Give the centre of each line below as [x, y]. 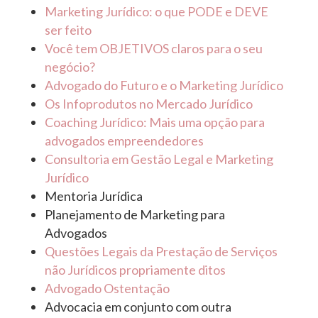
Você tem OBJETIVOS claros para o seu [153, 49]
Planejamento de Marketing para [135, 215]
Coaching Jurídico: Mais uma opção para [154, 122]
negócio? [70, 67]
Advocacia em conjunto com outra [138, 307]
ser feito [68, 30]
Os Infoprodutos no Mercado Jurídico [148, 104]
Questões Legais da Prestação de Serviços [161, 252]
